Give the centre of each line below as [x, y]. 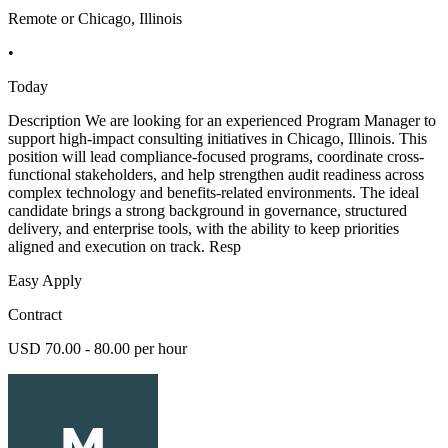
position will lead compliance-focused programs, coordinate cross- [216, 157]
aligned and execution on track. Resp [124, 247]
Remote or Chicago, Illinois [95, 19]
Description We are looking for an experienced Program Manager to [222, 121]
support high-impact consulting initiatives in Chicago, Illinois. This [217, 139]
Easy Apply [45, 281]
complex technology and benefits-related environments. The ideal [213, 193]
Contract [35, 315]
